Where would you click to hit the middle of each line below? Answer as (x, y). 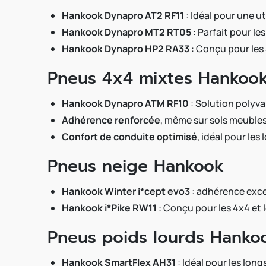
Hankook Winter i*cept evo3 (126, 191)
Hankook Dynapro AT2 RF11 (123, 15)
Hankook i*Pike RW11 (109, 208)
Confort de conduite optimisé (129, 137)
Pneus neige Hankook (136, 166)
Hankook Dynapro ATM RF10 (125, 103)
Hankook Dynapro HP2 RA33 (126, 49)
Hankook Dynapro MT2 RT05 (126, 32)
